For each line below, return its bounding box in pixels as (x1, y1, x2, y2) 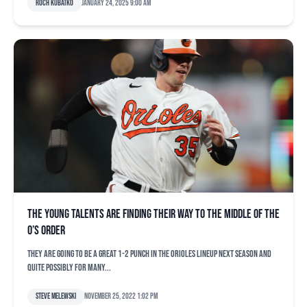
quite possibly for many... (27, 262, 111, 273)
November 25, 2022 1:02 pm (84, 291, 158, 302)
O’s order (27, 223, 65, 238)
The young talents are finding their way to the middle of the (27, 207, 280, 221)
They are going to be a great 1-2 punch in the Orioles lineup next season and (27, 248, 271, 260)
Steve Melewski (36, 291, 76, 302)
